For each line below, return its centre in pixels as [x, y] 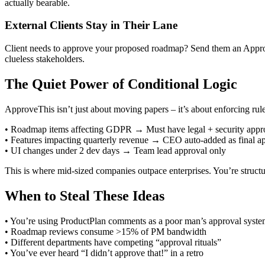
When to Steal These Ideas [85, 195]
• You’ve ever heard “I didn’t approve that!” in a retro [104, 253]
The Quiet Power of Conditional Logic [121, 84]
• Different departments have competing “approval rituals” [113, 242]
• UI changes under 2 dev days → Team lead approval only [115, 150]
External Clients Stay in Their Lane [91, 25]
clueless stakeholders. [45, 59]
